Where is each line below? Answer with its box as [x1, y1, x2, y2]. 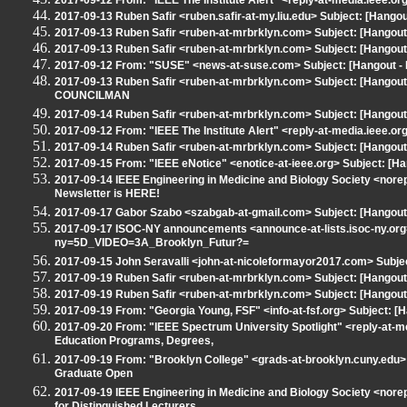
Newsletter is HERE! [55, 187, 160, 203]
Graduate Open [55, 367, 133, 382]
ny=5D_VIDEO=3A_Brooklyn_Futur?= [55, 236, 249, 252]
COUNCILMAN [55, 89, 130, 104]
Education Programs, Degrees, [55, 334, 213, 350]
